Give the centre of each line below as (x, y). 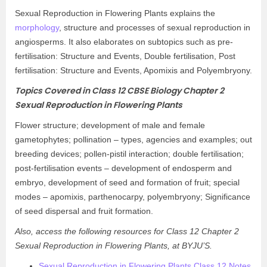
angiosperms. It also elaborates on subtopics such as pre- (124, 42)
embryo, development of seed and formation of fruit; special (127, 182)
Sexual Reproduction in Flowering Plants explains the (115, 13)
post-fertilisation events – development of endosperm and (123, 168)
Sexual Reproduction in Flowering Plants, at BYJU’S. (114, 246)
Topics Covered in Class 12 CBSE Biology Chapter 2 (119, 91)
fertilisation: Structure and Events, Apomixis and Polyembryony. (133, 70)
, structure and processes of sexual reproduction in (155, 27)
